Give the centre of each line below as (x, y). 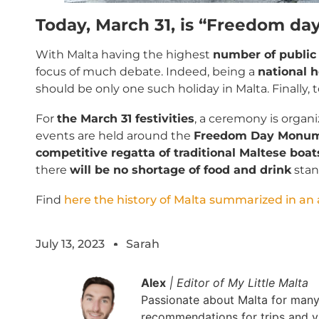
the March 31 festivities (126, 118)
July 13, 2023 (70, 244)
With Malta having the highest (124, 54)
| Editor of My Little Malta (239, 282)
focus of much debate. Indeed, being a (147, 71)
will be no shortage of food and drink (181, 169)
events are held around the (115, 135)
